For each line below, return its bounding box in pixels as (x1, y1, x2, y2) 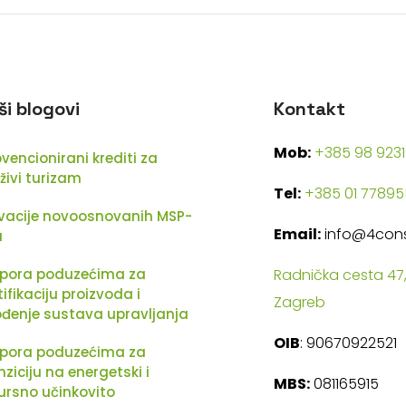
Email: (273, 223, 321, 245)
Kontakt (273, 96, 345, 121)
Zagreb (273, 291, 325, 313)
